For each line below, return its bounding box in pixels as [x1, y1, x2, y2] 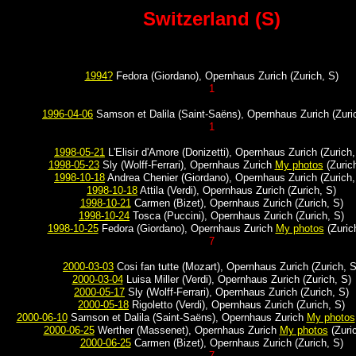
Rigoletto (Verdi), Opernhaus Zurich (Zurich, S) [129, 299, 345, 311]
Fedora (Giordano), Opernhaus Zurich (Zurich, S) [112, 70, 339, 82]
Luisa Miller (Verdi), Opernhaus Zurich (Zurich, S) [122, 273, 351, 285]
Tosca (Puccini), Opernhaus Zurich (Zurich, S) [130, 210, 344, 222]
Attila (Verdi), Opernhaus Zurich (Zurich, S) [137, 184, 336, 196]
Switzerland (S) [142, 8, 281, 29]
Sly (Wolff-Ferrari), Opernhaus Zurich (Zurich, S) [125, 286, 349, 298]
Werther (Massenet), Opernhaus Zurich [94, 324, 280, 336]
